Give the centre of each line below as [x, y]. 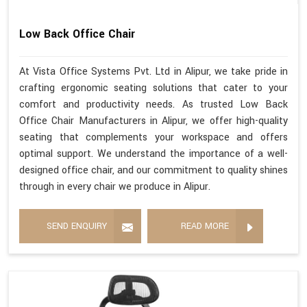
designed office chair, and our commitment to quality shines [153, 171]
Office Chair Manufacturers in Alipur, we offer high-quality [153, 121]
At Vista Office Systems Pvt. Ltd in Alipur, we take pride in [153, 72]
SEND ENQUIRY [77, 226]
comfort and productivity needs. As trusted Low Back [153, 105]
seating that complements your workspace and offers [153, 138]
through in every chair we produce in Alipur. [115, 187]
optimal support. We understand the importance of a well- [153, 154]
